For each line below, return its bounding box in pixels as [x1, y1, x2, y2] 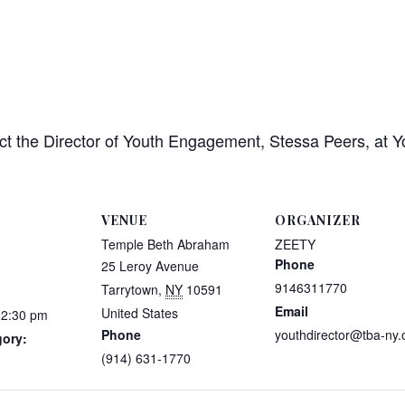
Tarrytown [101, 280, 158, 299]
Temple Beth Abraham [101, 235, 230, 254]
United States [101, 304, 178, 323]
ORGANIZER [275, 212, 361, 230]
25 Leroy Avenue [101, 257, 199, 276]
